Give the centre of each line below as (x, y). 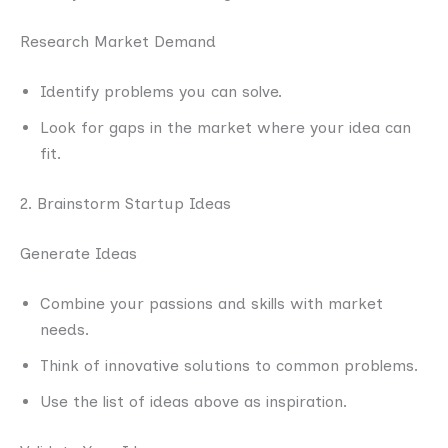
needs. (64, 329)
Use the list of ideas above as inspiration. (193, 401)
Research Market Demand (118, 41)
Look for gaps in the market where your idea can (225, 127)
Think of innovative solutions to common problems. (229, 365)
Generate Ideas (78, 253)
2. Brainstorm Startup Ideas (125, 203)
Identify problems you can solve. (161, 91)
